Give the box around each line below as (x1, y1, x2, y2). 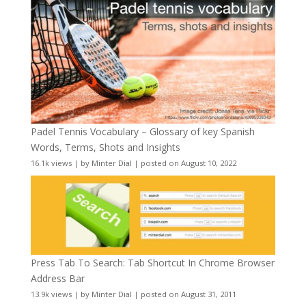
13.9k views (30, 288, 72, 299)
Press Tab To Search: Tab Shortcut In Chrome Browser (30, 255, 275, 269)
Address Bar (30, 271, 85, 285)
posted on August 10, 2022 (140, 158, 236, 169)
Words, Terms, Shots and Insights (30, 141, 180, 154)
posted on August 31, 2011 (140, 288, 236, 299)
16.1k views (30, 158, 72, 169)
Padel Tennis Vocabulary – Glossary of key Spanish (30, 125, 255, 139)
